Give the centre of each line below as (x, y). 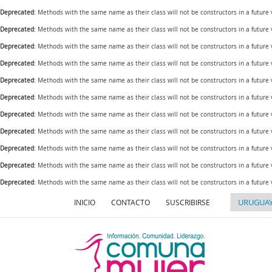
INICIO (85, 202)
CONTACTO (131, 202)
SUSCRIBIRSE (188, 202)
